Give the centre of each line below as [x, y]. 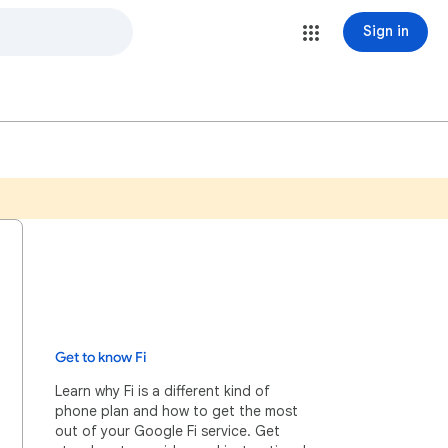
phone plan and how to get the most [176, 411]
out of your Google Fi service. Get [167, 431]
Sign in [385, 31]
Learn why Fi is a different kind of [162, 391]
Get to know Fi [101, 357]
